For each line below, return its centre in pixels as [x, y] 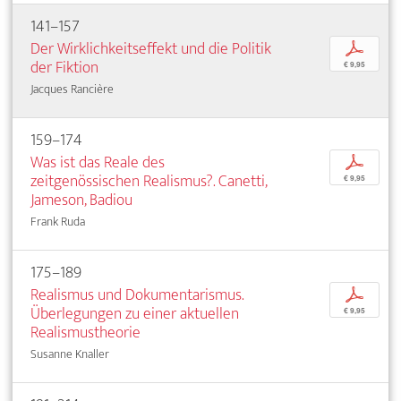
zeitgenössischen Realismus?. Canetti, [149, 182]
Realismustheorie [85, 333]
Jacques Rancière [72, 90]
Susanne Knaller [70, 354]
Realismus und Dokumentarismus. [137, 295]
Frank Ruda [58, 222]
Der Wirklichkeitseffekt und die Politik [151, 49]
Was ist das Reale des [98, 163]
